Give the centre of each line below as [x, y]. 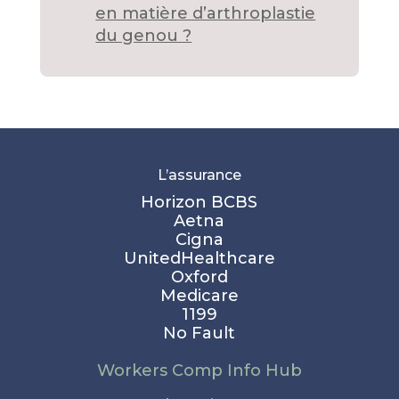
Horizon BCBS [199, 202]
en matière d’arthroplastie [206, 13]
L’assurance [199, 175]
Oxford [199, 277]
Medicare [199, 295]
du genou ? [144, 35]
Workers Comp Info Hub [199, 370]
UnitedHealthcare [199, 258]
